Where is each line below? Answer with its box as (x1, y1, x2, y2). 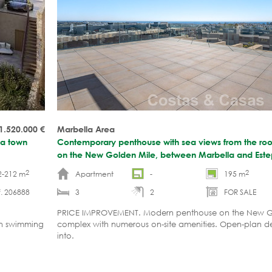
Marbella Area (57, 123, 115, 134)
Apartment (75, 168, 114, 179)
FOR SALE (224, 186, 256, 197)
